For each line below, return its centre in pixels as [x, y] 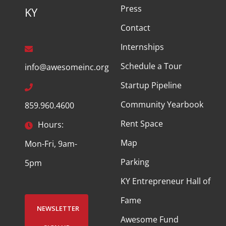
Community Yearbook [162, 105]
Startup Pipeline [151, 86]
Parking [135, 162]
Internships [142, 47]
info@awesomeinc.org [67, 67]
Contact [135, 28]
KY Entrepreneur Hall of [165, 181]
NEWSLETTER [58, 208]
